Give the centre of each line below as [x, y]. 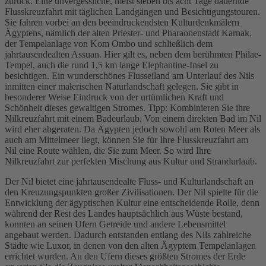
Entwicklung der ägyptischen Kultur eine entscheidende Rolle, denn [132, 203]
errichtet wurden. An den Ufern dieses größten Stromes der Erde [125, 256]
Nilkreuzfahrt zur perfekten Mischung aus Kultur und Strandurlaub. [131, 161]
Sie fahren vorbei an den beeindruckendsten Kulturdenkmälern [122, 23]
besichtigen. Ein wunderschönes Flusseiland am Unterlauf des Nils [129, 76]
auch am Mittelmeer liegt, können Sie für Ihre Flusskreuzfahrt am [126, 140]
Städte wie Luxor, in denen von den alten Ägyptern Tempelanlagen [130, 246]
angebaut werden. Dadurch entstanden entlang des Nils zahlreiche [128, 235]
